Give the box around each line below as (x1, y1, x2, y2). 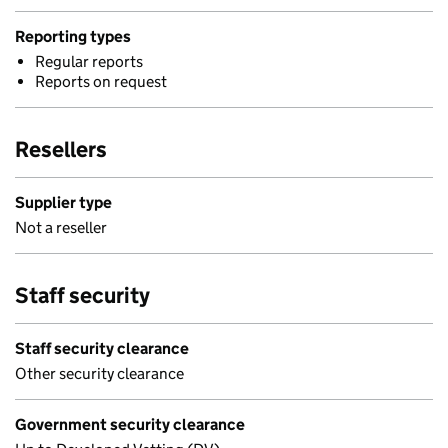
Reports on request (35, 72, 167, 91)
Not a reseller (15, 218, 107, 237)
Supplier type (15, 193, 112, 212)
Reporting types (15, 27, 131, 46)
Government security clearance (15, 415, 245, 434)
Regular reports (35, 52, 143, 71)
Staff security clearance (15, 339, 189, 358)
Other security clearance (15, 364, 184, 383)
